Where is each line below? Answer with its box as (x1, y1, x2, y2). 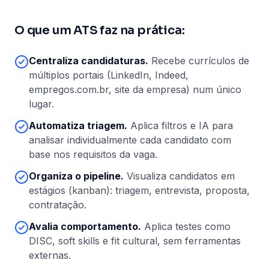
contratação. (29, 199, 86, 211)
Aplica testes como (144, 220, 231, 232)
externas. (29, 249, 71, 261)
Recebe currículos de (151, 55, 249, 67)
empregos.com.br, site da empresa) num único (29, 83, 241, 95)
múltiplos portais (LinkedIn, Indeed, (29, 69, 189, 81)
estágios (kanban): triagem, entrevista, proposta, (29, 184, 250, 196)
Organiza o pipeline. (29, 170, 124, 182)
